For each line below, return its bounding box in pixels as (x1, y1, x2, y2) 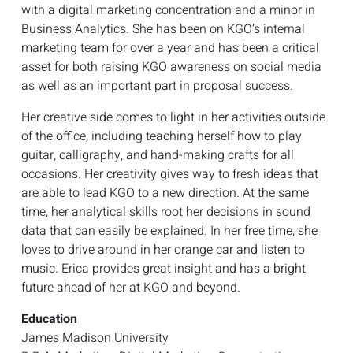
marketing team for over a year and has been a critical (21, 38, 319, 58)
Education (21, 309, 77, 329)
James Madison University (21, 328, 169, 347)
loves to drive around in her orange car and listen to (21, 240, 305, 259)
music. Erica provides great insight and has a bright (21, 258, 306, 278)
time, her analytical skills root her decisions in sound (21, 202, 310, 221)
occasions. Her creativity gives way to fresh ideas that (21, 164, 318, 184)
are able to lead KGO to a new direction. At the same (21, 183, 309, 203)
